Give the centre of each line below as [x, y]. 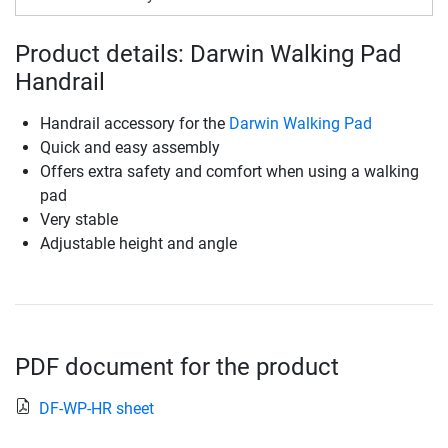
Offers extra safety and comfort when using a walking [229, 172]
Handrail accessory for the [134, 124]
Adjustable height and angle [138, 244]
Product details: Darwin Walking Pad [208, 54]
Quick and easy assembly [130, 148]
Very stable [79, 220]
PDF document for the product [177, 367]
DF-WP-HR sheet [96, 409]
